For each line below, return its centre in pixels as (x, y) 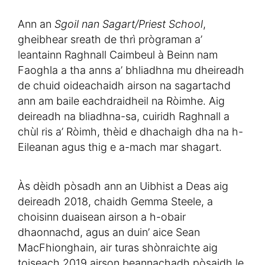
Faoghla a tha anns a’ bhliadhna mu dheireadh (131, 70)
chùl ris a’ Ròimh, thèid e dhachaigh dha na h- (130, 132)
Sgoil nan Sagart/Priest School (129, 24)
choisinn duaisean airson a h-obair (102, 217)
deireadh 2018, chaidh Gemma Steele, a (115, 202)
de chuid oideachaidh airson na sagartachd (124, 86)
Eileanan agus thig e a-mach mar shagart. (120, 147)
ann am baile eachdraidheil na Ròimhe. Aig (121, 101)
